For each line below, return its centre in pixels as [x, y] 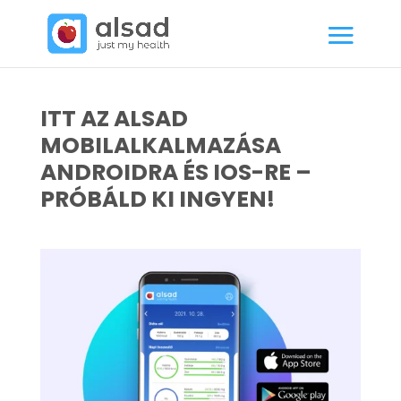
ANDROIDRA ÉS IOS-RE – [175, 172]
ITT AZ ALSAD [114, 119]
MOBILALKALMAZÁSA [160, 145]
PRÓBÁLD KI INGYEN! [157, 199]
